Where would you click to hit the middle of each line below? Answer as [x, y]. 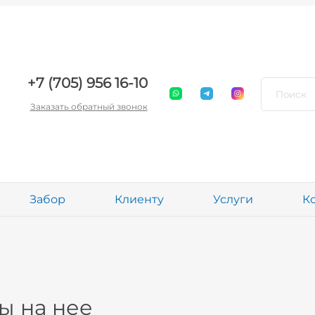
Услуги [233, 199]
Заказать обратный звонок [89, 107]
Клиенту [140, 199]
